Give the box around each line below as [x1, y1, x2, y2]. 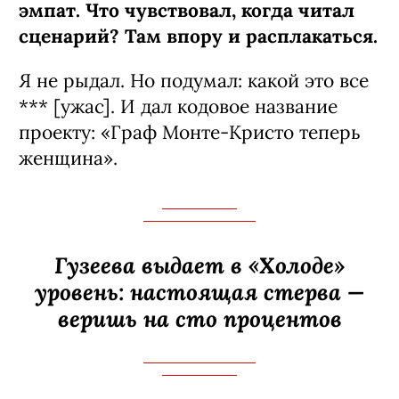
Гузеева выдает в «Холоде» [54, 249, 345, 280]
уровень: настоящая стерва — [35, 276, 364, 306]
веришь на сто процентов [57, 303, 342, 333]
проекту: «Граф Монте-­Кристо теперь [19, 119, 361, 144]
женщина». [19, 145, 118, 170]
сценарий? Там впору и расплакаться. [19, 23, 378, 48]
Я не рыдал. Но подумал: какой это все [19, 68, 369, 93]
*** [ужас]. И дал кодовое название [19, 94, 338, 118]
